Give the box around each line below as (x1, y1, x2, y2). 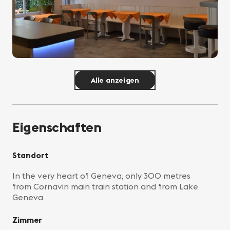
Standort (12, 150, 48, 161)
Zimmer (12, 215, 42, 225)
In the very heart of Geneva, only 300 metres (12, 170, 190, 181)
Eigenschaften (12, 119, 102, 136)
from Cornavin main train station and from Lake (12, 181, 198, 192)
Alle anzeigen (90, 75, 140, 85)
